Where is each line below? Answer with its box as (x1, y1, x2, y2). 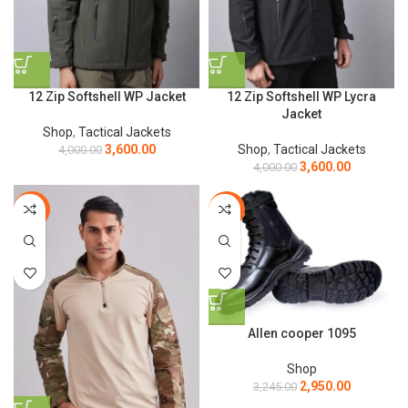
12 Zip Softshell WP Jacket (27, 88, 186, 104)
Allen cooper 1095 (247, 326, 356, 341)
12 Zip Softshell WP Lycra (227, 88, 376, 104)
